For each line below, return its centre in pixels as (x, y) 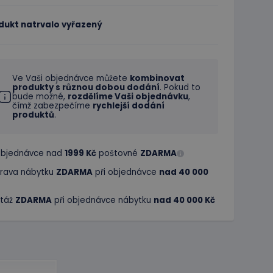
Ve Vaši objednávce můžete (71, 78)
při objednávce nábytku (103, 200)
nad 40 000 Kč (184, 200)
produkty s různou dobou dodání (86, 87)
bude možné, (40, 97)
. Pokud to (180, 87)
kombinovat (157, 78)
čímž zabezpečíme (52, 106)
